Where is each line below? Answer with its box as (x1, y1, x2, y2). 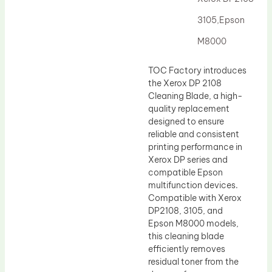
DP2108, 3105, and (148, 205, 223, 216)
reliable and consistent (148, 128, 239, 140)
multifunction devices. (148, 179, 238, 191)
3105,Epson (197, 14, 245, 25)
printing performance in (148, 141, 242, 152)
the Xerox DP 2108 (148, 77, 222, 89)
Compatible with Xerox (148, 192, 242, 203)
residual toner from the (148, 256, 239, 267)
